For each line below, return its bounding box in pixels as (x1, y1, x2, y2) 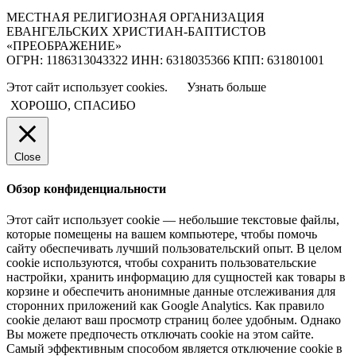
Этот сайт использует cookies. (6, 79, 171, 94)
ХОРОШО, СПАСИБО (10, 98, 136, 112)
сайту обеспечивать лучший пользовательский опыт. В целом (6, 242, 342, 256)
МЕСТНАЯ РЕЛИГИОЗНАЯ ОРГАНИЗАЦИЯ (6, 10, 265, 24)
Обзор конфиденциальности (6, 182, 166, 196)
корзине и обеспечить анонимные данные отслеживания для (6, 284, 335, 299)
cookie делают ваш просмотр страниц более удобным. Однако (6, 313, 341, 327)
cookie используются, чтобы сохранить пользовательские (6, 256, 316, 270)
